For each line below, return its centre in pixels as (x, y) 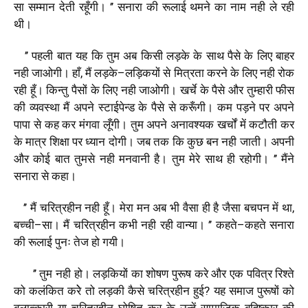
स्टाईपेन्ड (116, 107)
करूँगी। (197, 107)
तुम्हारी (260, 90)
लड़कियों (111, 273)
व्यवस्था (44, 107)
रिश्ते (285, 273)
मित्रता (189, 73)
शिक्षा (59, 141)
